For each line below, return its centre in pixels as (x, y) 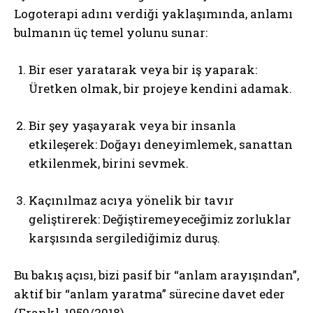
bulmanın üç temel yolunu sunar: (111, 32)
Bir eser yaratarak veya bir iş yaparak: (143, 69)
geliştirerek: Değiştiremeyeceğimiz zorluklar (160, 219)
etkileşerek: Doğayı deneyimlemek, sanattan (161, 144)
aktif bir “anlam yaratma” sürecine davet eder (150, 293)
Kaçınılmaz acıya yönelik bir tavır (131, 200)
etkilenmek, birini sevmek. (109, 163)
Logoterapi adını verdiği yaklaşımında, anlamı (153, 13)
